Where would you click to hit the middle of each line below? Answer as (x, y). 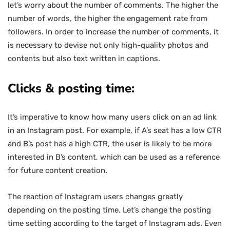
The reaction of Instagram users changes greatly (95, 197)
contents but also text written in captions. (84, 59)
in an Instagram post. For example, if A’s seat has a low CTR (115, 130)
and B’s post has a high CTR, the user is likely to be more (110, 144)
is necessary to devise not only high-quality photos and (108, 45)
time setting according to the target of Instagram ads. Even (115, 223)
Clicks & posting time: (73, 88)
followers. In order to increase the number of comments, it (113, 32)
